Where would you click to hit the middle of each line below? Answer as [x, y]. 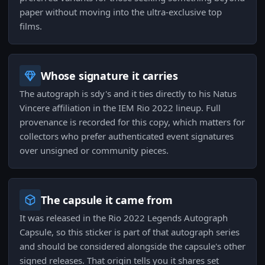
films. [31, 26]
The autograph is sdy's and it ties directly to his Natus [128, 94]
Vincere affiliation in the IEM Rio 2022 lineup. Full [120, 108]
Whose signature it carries [109, 76]
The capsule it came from [107, 200]
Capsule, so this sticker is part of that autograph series [130, 232]
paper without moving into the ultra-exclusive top [121, 12]
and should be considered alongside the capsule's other [132, 246]
